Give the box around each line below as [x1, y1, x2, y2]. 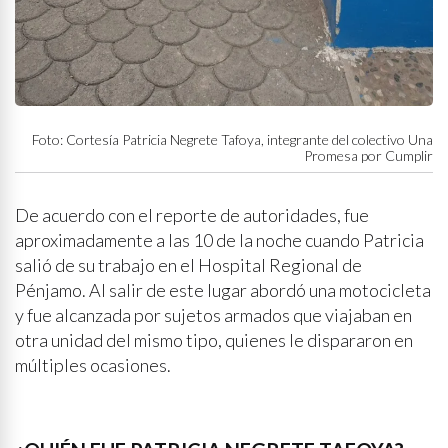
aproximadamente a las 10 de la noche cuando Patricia [15, 229, 424, 252]
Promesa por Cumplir [304, 147, 433, 165]
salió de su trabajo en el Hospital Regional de [15, 254, 362, 277]
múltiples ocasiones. [15, 354, 171, 377]
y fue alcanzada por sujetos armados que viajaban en [15, 304, 412, 327]
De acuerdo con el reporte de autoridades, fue [15, 204, 369, 227]
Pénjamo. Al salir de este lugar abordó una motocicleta [15, 279, 431, 302]
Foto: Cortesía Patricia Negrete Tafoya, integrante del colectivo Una [32, 131, 433, 149]
